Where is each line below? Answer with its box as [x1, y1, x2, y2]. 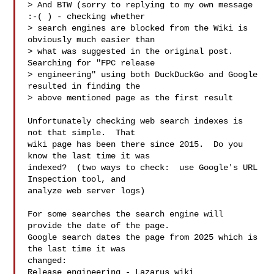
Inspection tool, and [28, 174, 126, 184]
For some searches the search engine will [28, 209, 224, 219]
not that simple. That [28, 128, 136, 138]
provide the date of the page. [28, 221, 170, 231]
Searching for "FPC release [28, 58, 155, 68]
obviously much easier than [28, 35, 155, 45]
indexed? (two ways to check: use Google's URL [28, 163, 258, 172]
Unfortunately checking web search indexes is [28, 116, 243, 126]
